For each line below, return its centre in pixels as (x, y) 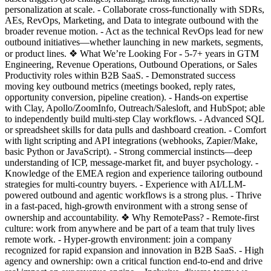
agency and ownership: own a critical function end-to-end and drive (134, 261)
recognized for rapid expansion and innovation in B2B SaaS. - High (134, 250)
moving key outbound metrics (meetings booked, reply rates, (120, 86)
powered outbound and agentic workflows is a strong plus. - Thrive (133, 195)
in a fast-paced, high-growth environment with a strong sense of (126, 206)
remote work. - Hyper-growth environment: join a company (118, 239)
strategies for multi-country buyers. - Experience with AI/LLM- (125, 184)
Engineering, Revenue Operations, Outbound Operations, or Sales (131, 64)
